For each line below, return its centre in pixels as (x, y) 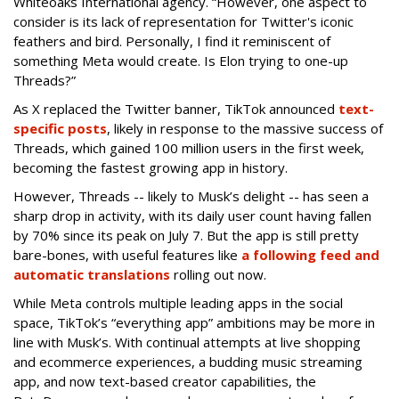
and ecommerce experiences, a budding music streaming (188, 361)
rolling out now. (218, 274)
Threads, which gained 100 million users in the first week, (189, 147)
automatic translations (92, 274)
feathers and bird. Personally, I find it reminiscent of (172, 41)
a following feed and (310, 254)
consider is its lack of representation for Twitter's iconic (183, 21)
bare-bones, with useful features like (127, 254)
